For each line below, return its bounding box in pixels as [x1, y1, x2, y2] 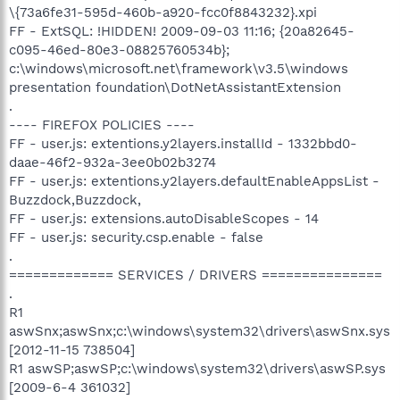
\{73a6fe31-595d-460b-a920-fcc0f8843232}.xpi [9, 4, 317, 21]
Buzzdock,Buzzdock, [9, 191, 141, 208]
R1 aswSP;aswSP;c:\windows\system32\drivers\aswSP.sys [9, 360, 386, 377]
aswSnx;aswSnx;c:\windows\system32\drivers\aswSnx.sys [9, 322, 390, 339]
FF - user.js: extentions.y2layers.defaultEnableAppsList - [9, 172, 379, 189]
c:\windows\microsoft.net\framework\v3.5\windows [9, 60, 348, 77]
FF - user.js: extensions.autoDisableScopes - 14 [9, 210, 319, 227]
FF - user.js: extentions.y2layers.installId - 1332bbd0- [9, 135, 357, 152]
